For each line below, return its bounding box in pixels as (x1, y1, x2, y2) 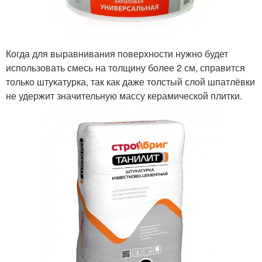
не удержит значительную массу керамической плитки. (6, 88, 242, 102)
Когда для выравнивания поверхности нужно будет (6, 46, 228, 60)
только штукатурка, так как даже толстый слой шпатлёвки (6, 74, 255, 88)
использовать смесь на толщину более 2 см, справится (6, 60, 245, 74)
